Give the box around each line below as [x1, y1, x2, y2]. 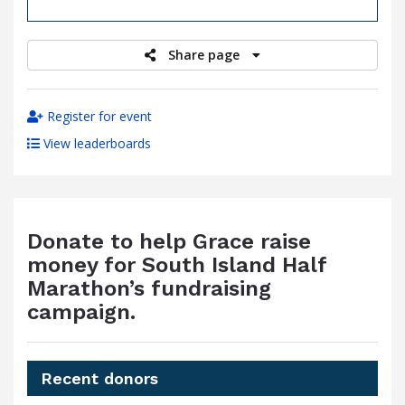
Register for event [43, 108, 152, 125]
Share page [168, 46, 243, 63]
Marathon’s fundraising [27, 276, 271, 301]
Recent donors [41, 369, 158, 388]
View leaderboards [40, 135, 151, 152]
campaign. [27, 299, 136, 325]
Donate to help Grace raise [27, 229, 311, 254]
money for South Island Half [27, 252, 326, 278]
